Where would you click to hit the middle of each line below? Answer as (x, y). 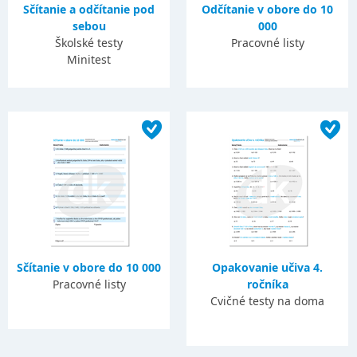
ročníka (267, 284)
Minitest (89, 59)
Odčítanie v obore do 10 (268, 9)
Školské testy (89, 43)
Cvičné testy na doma (268, 301)
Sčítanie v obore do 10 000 (89, 267)
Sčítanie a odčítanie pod (89, 9)
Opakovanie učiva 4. (268, 267)
